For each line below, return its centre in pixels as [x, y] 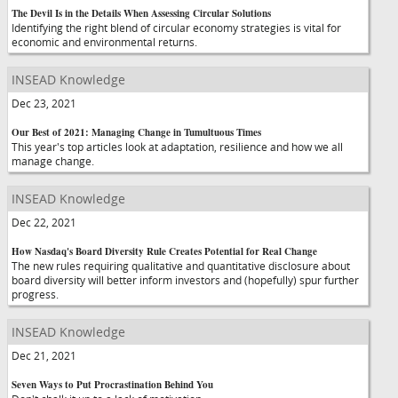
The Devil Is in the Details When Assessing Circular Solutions [141, 13]
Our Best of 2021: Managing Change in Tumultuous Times [136, 132]
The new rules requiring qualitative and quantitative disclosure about [181, 266]
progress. [35, 294]
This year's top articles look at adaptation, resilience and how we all [177, 147]
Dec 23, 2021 [44, 103]
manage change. [53, 161]
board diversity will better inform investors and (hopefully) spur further [185, 280]
